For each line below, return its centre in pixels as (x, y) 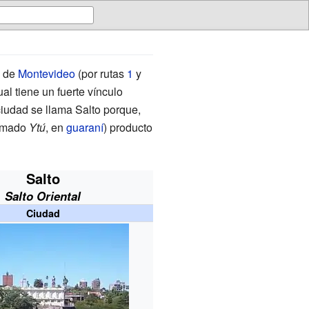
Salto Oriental (43, 196)
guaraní (84, 127)
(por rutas (101, 73)
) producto (128, 127)
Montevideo (46, 73)
